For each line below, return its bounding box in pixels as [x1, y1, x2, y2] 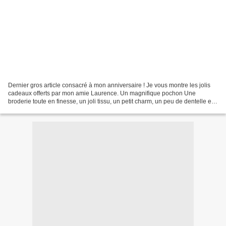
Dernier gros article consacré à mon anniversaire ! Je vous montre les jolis [8, 81, 210, 89]
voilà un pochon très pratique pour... [8, 105, 106, 113]
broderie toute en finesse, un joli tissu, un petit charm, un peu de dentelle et [8, 97, 213, 105]
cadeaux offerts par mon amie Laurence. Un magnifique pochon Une [8, 89, 196, 97]
